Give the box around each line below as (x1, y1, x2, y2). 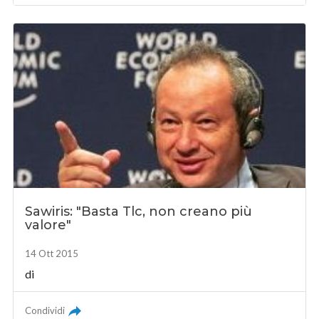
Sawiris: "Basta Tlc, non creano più (25, 203, 253, 219)
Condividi (25, 304, 66, 316)
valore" (25, 216, 72, 233)
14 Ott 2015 (25, 247, 79, 259)
